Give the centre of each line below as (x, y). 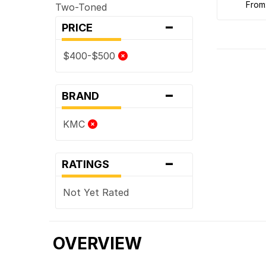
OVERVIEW (98, 243)
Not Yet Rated (96, 192)
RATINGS (89, 164)
